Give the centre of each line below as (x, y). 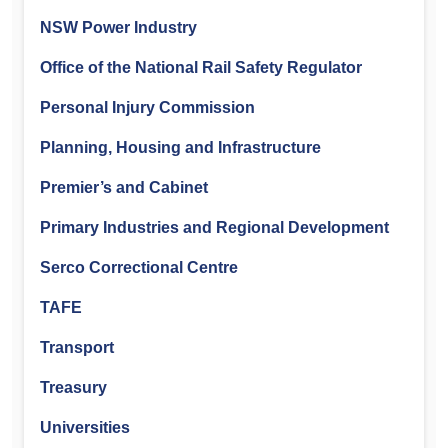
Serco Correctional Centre (139, 267)
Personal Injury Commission (147, 107)
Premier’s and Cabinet (124, 187)
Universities (85, 427)
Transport (77, 347)
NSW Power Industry (118, 27)
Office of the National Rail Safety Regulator (201, 67)
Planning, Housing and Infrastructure (180, 147)
